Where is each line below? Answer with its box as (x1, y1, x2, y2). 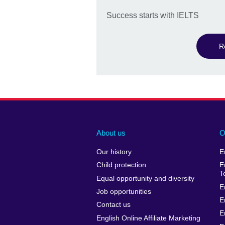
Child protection (96, 161, 146, 169)
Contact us (96, 201, 131, 209)
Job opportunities (96, 188, 151, 196)
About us (96, 129, 126, 138)
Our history (96, 148, 132, 156)
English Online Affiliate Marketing (96, 214, 200, 222)
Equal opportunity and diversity (96, 174, 194, 182)
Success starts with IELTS (106, 11, 199, 20)
